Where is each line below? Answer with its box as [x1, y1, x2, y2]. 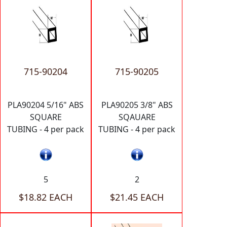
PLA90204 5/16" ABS [8, 99, 84, 111]
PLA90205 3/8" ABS [101, 99, 173, 111]
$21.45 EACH [110, 191, 164, 203]
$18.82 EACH [19, 191, 72, 203]
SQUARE [29, 111, 62, 123]
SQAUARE [118, 111, 156, 123]
